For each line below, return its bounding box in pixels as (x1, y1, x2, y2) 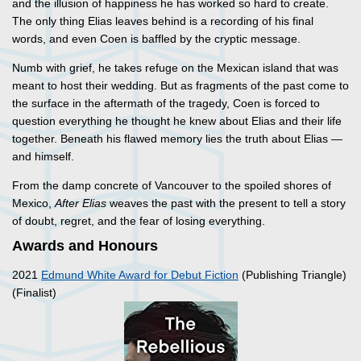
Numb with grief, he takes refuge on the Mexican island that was (12, 61, 338, 75)
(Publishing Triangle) (239, 268, 346, 282)
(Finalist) (12, 286, 56, 300)
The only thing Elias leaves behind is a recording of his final (12, 15, 313, 28)
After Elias (55, 197, 106, 210)
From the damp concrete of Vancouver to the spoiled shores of (12, 179, 331, 193)
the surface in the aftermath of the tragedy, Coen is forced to (12, 97, 320, 110)
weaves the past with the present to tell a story (106, 197, 346, 210)
